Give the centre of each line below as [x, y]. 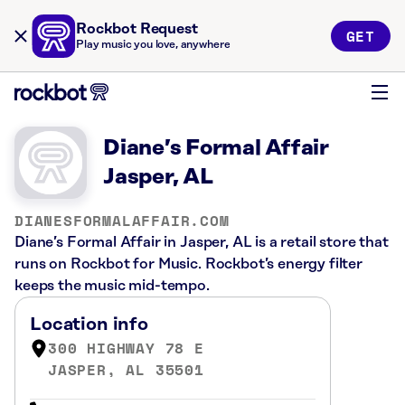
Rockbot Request [137, 29]
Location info [89, 325]
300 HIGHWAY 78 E [126, 348]
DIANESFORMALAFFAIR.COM [122, 221]
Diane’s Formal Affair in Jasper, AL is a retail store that [202, 242]
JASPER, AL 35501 [126, 370]
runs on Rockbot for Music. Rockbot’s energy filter [188, 264]
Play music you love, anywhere [153, 45]
